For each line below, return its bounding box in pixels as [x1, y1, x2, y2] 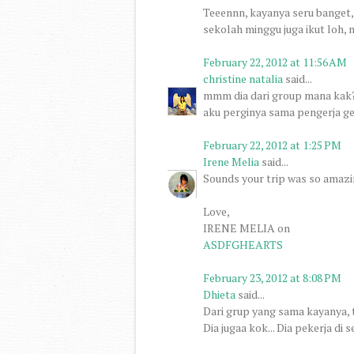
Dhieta [203, 286, 235, 302]
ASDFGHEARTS [203, 236, 283, 252]
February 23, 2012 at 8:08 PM [203, 269, 341, 285]
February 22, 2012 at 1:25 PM [203, 137, 341, 153]
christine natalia [203, 70, 283, 86]
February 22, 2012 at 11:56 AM [203, 54, 347, 70]
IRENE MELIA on [203, 220, 290, 235]
